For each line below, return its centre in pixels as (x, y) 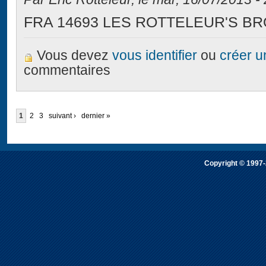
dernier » (96, 115)
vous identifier (155, 56)
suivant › (62, 115)
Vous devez (75, 56)
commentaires (67, 71)
